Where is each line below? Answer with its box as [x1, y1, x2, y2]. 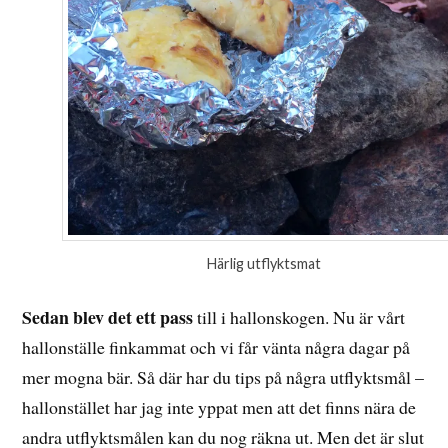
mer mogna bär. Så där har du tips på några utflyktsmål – [22, 364, 425, 389]
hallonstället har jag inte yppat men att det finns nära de [22, 394, 417, 419]
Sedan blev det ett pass [22, 303, 194, 330]
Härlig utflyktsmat [207, 255, 321, 273]
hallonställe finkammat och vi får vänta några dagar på [22, 334, 411, 359]
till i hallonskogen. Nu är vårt [193, 304, 406, 329]
